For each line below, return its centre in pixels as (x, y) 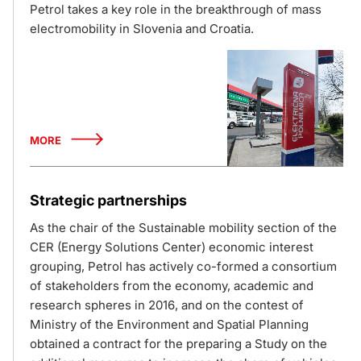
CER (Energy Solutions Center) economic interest (172, 247)
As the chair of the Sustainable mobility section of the (183, 228)
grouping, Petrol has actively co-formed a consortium (183, 266)
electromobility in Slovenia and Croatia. (142, 29)
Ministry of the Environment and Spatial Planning (169, 324)
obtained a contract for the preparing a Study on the (178, 344)
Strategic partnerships (108, 200)
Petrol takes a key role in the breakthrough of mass (176, 9)
